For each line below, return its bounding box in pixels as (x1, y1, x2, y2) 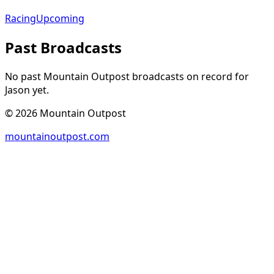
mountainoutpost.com (5, 130, 109, 144)
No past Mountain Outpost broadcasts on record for (5, 70, 249, 84)
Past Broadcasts (5, 37, 122, 58)
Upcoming (36, 12, 84, 26)
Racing (5, 12, 36, 26)
